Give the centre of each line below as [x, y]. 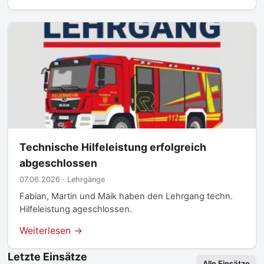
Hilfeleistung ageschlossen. [75, 209]
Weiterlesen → [51, 231]
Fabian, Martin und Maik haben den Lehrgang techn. [126, 197]
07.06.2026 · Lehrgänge [62, 180]
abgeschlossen [58, 163]
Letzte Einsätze [47, 256]
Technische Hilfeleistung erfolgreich [113, 147]
